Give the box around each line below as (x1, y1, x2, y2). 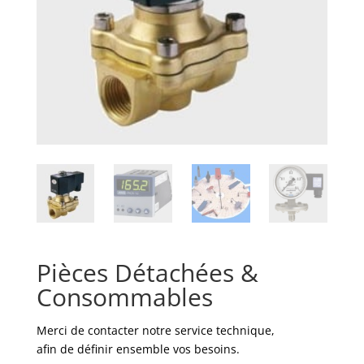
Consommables (36, 279, 213, 314)
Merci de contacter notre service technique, (36, 322, 275, 338)
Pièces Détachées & (36, 255, 258, 289)
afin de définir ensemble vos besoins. (36, 340, 240, 357)
